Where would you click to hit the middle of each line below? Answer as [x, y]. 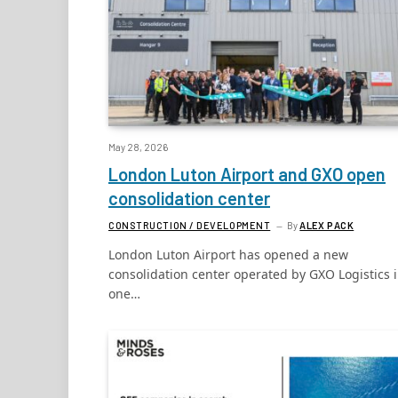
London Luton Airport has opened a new [228, 255]
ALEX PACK [327, 226]
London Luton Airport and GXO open [247, 175]
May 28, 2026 [138, 147]
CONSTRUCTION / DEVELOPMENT [190, 226]
